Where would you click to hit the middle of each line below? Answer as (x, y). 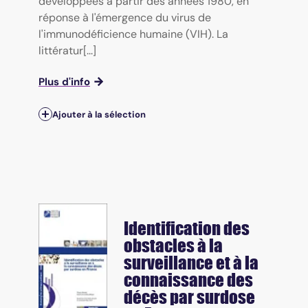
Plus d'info (64, 81)
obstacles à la (173, 246)
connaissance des (188, 280)
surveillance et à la (191, 263)
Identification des (187, 229)
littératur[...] (67, 50)
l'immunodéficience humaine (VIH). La (133, 34)
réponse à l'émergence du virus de (125, 17)
